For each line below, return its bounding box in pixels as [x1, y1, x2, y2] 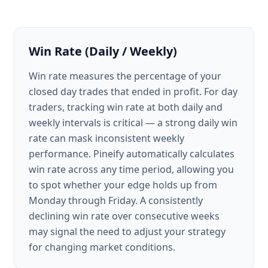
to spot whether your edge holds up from [29, 178, 217, 191]
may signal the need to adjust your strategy [29, 225, 226, 238]
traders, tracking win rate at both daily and [29, 100, 223, 114]
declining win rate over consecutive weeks [29, 209, 220, 223]
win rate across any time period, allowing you [29, 163, 234, 176]
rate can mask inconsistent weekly [29, 132, 184, 145]
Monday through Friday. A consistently [29, 194, 203, 207]
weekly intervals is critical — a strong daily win [29, 116, 237, 129]
